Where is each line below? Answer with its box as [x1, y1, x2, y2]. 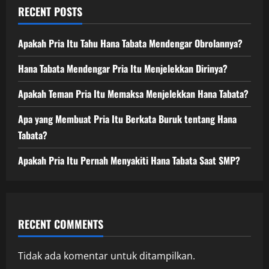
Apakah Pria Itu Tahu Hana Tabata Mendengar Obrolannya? [18, 35, 243, 50]
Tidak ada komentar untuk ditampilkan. [18, 249, 195, 262]
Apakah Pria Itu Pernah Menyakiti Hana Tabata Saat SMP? [18, 153, 240, 168]
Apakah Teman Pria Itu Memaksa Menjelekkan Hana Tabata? [18, 86, 249, 101]
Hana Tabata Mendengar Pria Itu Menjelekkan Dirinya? [18, 61, 228, 76]
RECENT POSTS [18, 3, 82, 19]
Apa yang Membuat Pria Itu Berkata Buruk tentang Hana [18, 111, 237, 126]
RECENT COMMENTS [18, 216, 103, 232]
